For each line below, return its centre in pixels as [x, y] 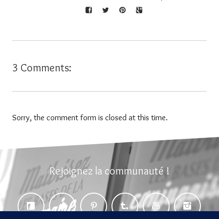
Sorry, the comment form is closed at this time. [90, 118]
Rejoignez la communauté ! [109, 171]
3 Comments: [42, 68]
